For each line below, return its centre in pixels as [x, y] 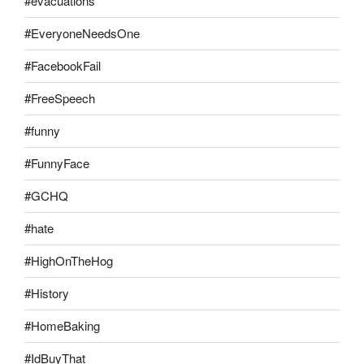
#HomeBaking [62, 326]
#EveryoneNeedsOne [82, 33]
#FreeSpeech [60, 98]
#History [47, 293]
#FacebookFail [63, 66]
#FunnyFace [57, 163]
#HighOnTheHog [69, 261]
